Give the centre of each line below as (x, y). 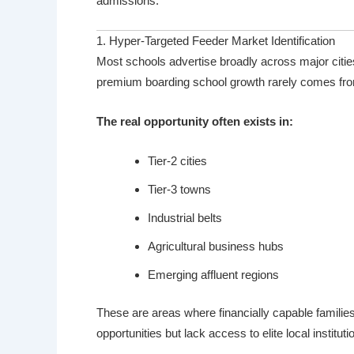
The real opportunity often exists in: (195, 121)
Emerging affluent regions (213, 274)
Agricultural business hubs (216, 246)
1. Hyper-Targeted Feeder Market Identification (216, 40)
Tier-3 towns (179, 189)
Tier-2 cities (177, 160)
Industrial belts (185, 217)
